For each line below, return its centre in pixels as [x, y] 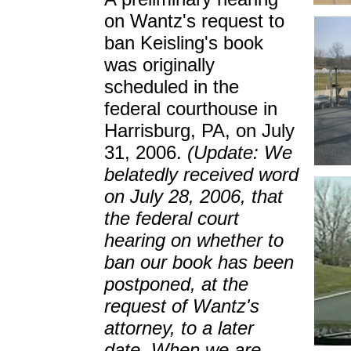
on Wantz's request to [194, 21]
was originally [159, 65]
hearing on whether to [194, 240]
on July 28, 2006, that [194, 196]
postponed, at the [176, 284]
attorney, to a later [179, 328]
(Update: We [240, 152]
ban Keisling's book [184, 43]
